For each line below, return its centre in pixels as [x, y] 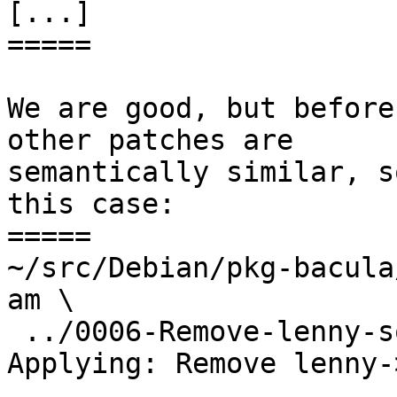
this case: [91, 204]
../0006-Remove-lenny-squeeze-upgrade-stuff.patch [16, 332]
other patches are [150, 140]
